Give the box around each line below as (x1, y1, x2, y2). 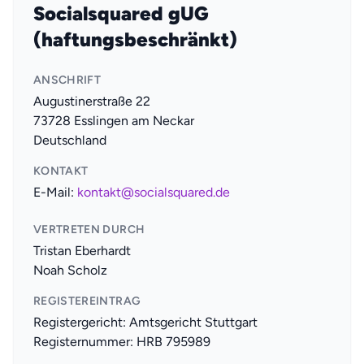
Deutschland (33, 132, 106, 148)
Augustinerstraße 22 (33, 93, 150, 109)
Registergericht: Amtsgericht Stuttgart (33, 314, 258, 330)
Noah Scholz (33, 262, 107, 278)
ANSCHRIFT (33, 72, 102, 87)
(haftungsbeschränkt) (33, 27, 237, 51)
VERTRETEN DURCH (33, 222, 145, 236)
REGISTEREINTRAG (33, 293, 141, 308)
